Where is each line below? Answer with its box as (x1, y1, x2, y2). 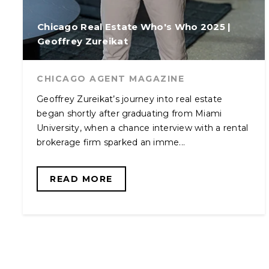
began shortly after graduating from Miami (37, 108, 222, 119)
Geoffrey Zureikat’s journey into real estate (37, 94, 223, 104)
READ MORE (50, 174, 113, 184)
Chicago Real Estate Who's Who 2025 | (37, 21, 231, 32)
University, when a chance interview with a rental (37, 122, 249, 133)
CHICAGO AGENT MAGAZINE (37, 73, 185, 84)
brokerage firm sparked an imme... (37, 137, 186, 148)
